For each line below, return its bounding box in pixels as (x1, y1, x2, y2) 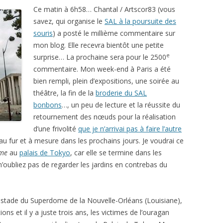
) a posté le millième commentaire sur (53, 28, 175, 38)
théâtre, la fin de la (33, 88, 96, 98)
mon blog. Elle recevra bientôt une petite (33, 40, 164, 50)
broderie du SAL (96, 88, 147, 98)
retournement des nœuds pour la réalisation (33, 112, 176, 121)
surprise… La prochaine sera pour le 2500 (33, 52, 166, 62)
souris (33, 28, 53, 38)
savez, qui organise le (33, 16, 105, 26)
